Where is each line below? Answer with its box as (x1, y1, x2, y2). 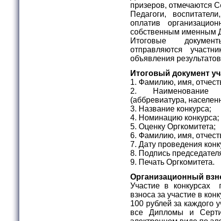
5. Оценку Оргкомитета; (130, 122, 218, 131)
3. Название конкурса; (130, 104, 213, 113)
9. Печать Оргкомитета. (130, 157, 217, 166)
